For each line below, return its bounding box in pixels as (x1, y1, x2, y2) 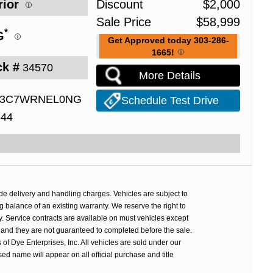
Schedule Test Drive (121, 94, 219, 107)
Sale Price (96, 15, 151, 29)
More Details (139, 69, 201, 82)
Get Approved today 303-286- (107, 35, 229, 46)
